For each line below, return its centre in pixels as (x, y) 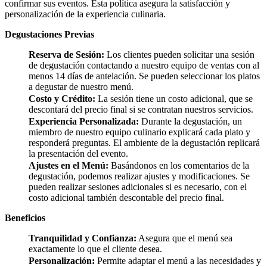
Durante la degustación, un (190, 122)
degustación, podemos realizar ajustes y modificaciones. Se (139, 176)
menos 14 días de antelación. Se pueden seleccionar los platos (144, 76)
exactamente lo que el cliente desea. (95, 249)
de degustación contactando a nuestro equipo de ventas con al (144, 66)
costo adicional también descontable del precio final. (126, 198)
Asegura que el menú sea (184, 238)
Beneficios (25, 218)
